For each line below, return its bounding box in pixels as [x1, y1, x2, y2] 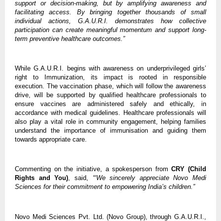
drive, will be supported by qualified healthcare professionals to [15, 91, 206, 99]
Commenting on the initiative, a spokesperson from [15, 165, 172, 173]
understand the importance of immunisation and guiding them [15, 126, 206, 134]
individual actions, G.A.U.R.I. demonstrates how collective [15, 17, 206, 25]
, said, [68, 174, 93, 182]
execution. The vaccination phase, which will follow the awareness [15, 82, 206, 90]
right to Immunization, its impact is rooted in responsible [15, 73, 206, 81]
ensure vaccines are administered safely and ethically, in [15, 100, 206, 108]
